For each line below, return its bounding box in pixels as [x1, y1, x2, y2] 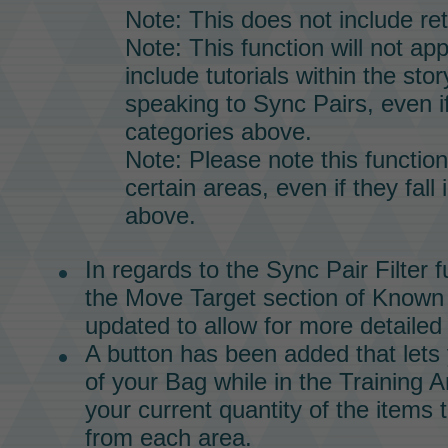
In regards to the [84, 255, 266, 283]
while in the [206, 367, 339, 395]
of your [84, 367, 165, 395]
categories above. [124, 117, 312, 145]
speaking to [124, 89, 253, 117]
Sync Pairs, [252, 89, 374, 117]
